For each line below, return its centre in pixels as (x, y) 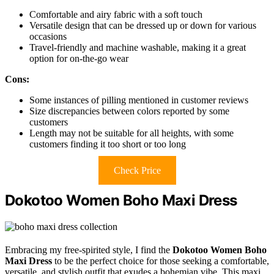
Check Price (137, 170)
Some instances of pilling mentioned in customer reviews (139, 100)
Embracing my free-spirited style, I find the (89, 250)
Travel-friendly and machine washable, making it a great (138, 47)
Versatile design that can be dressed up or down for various (143, 25)
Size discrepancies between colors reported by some (129, 111)
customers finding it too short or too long (108, 144)
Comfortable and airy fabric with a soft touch (116, 14)
